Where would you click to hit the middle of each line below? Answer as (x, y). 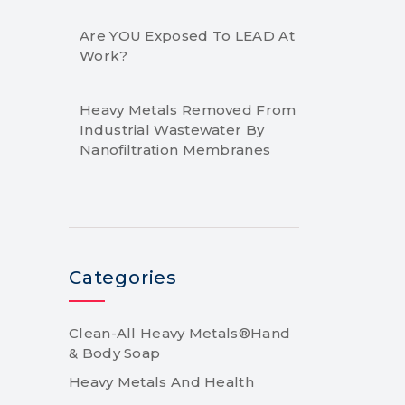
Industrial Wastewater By (172, 130)
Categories (123, 278)
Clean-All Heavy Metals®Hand (180, 333)
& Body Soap (115, 353)
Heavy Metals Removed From (188, 110)
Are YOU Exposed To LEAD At (187, 36)
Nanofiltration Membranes (175, 150)
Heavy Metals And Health (161, 382)
